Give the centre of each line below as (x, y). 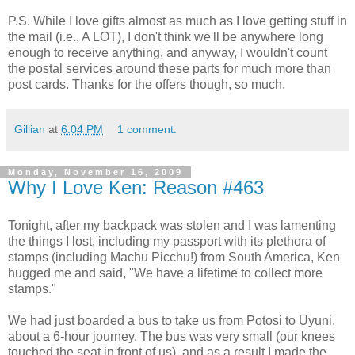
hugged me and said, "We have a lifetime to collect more (165, 273)
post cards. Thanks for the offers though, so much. (147, 84)
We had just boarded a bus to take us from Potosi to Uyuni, (172, 320)
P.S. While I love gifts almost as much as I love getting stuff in (177, 21)
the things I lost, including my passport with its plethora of (167, 241)
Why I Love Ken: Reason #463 (136, 187)
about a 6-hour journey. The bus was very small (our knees (172, 336)
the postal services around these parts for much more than (170, 68)
